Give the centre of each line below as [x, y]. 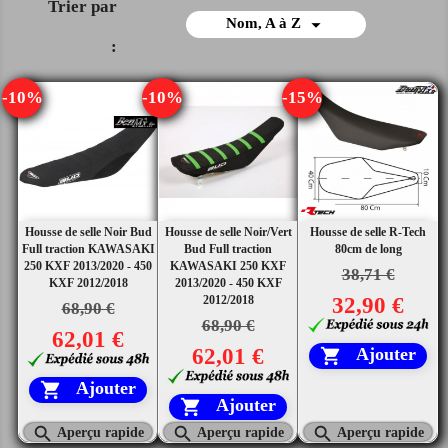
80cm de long [368, 248]
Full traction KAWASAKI [88, 248]
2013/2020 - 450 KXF [228, 282]
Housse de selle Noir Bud [88, 231]
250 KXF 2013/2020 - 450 [88, 265]
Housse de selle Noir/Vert [228, 231]
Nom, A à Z [265, 23]
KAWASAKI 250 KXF [228, 265]
